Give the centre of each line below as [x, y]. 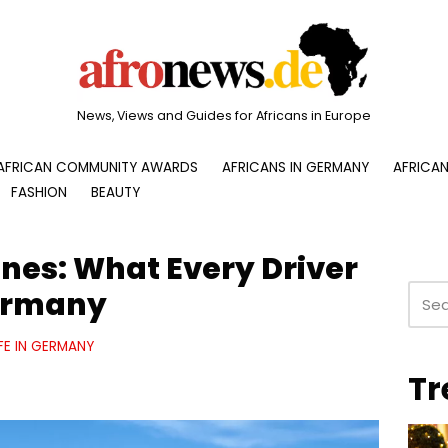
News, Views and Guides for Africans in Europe [224, 115]
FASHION [39, 192]
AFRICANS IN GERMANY [295, 167]
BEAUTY [115, 192]
